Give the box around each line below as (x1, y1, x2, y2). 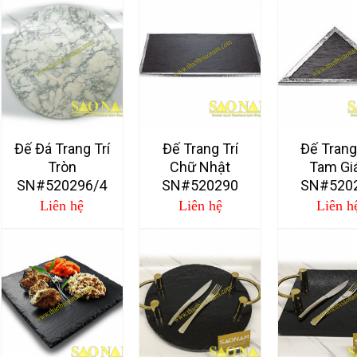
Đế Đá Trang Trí (14, 139, 110, 157)
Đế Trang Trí (162, 139, 238, 157)
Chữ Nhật (170, 158, 231, 175)
